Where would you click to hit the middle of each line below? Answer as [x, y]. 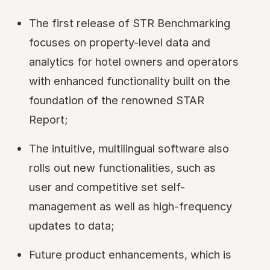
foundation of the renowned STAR [117, 100]
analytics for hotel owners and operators [134, 61]
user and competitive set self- [107, 187]
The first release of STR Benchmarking [130, 23]
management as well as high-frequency [130, 206]
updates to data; [72, 225]
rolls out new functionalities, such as [122, 168]
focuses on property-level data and [120, 42]
